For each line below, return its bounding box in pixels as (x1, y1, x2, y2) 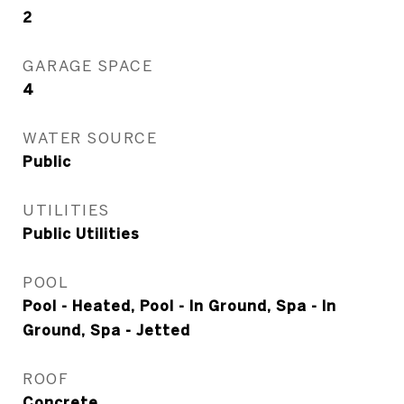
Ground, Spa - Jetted (23, 322, 190, 338)
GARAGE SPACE (23, 57, 152, 74)
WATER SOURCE (23, 129, 157, 146)
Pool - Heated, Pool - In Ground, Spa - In (23, 298, 336, 314)
